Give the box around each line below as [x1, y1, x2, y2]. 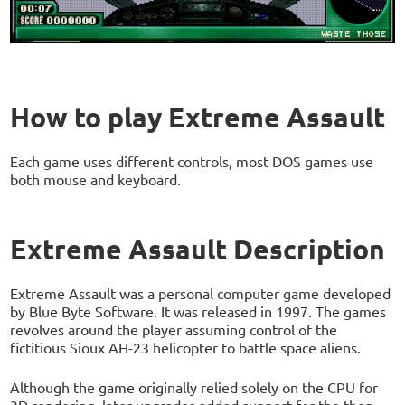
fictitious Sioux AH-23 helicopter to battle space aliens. [10, 337, 362, 356]
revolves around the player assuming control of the [10, 319, 338, 338]
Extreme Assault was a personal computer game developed [10, 283, 391, 302]
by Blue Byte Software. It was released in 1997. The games [10, 301, 387, 320]
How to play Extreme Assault [10, 99, 386, 134]
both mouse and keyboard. [10, 169, 182, 188]
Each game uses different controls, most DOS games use [10, 151, 374, 170]
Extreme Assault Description [10, 231, 386, 266]
